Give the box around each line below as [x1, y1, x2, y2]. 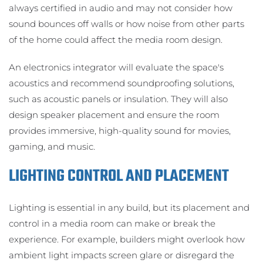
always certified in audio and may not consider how [9, 2, 232, 14]
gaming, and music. [9, 140, 95, 152]
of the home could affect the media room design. [9, 33, 222, 45]
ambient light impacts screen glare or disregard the [9, 249, 234, 261]
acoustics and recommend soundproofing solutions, [9, 77, 234, 89]
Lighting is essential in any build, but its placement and [9, 201, 249, 213]
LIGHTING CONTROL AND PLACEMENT [9, 163, 229, 190]
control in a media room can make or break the [9, 217, 215, 229]
